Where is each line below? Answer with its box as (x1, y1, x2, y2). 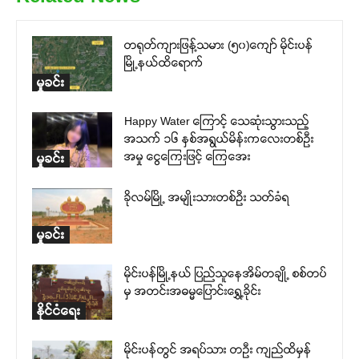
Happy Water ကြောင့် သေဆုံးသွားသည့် (124, 115, 309, 127)
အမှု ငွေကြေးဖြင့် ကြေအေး (124, 150, 251, 163)
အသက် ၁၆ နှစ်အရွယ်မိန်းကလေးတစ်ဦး (124, 132, 314, 145)
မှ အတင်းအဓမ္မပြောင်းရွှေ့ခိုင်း (124, 284, 261, 297)
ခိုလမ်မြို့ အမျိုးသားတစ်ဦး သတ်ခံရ (124, 191, 289, 204)
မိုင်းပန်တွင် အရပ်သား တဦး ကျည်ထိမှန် (124, 343, 312, 356)
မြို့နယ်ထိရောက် (124, 56, 204, 69)
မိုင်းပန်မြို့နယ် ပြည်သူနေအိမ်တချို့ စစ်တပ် (124, 267, 327, 280)
